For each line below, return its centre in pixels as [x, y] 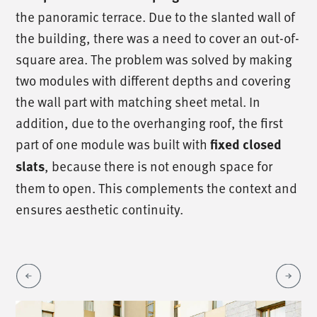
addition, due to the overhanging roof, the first [150, 122]
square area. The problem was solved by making [154, 58]
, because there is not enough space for [159, 165]
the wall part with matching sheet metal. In [138, 101]
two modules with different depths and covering [154, 80]
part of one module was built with [113, 143]
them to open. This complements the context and [157, 187]
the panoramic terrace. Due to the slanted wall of [156, 16]
